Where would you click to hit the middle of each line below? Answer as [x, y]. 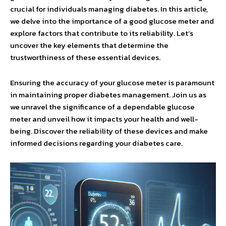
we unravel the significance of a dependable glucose [102, 107]
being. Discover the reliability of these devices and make [109, 131]
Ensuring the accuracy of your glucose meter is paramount [112, 82]
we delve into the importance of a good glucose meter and [112, 21]
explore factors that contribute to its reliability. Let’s [102, 33]
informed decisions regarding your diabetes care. [96, 143]
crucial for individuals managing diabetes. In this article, [109, 9]
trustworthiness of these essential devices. [85, 57]
